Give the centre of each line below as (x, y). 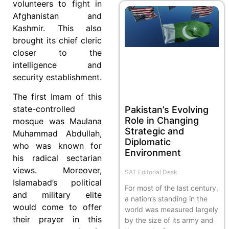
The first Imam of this (57, 97)
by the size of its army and (169, 220)
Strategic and (154, 131)
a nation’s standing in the (166, 199)
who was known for (57, 146)
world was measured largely (171, 210)
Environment (153, 153)
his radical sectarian (57, 158)
